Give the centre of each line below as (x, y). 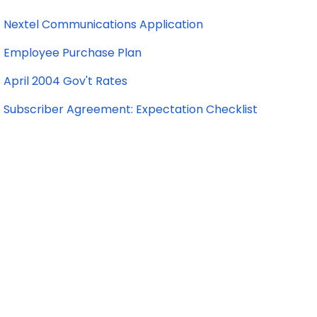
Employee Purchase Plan (73, 53)
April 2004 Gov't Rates (65, 81)
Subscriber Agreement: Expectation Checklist (131, 109)
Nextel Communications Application (103, 24)
